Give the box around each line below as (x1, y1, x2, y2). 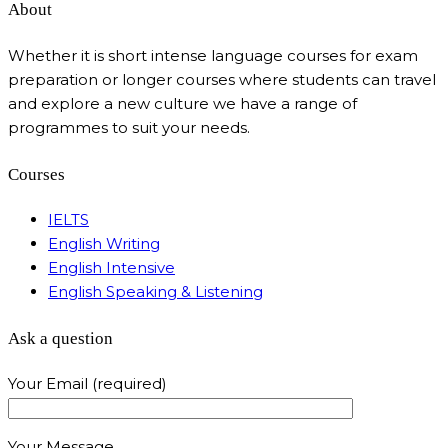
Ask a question (8, 328, 113, 348)
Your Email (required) (8, 374, 167, 394)
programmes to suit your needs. (8, 117, 250, 137)
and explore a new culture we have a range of (8, 93, 357, 113)
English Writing (48, 234, 160, 254)
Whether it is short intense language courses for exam (8, 45, 418, 65)
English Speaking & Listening (48, 282, 263, 302)
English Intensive (48, 258, 175, 278)
